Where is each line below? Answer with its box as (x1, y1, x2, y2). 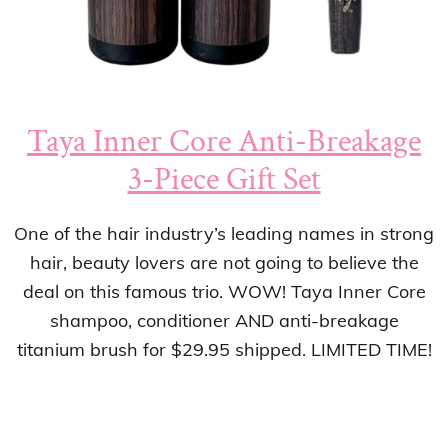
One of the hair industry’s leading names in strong (14, 222, 434, 246)
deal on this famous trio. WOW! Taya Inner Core (22, 280, 426, 304)
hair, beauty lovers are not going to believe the (29, 251, 419, 275)
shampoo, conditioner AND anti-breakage (49, 309, 399, 333)
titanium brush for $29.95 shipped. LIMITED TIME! (16, 338, 432, 362)
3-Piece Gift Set (127, 159, 321, 201)
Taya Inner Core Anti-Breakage (27, 121, 421, 163)
